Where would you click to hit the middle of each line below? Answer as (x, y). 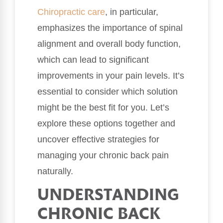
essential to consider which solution (108, 92)
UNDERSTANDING (108, 196)
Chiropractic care (71, 12)
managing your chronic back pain (103, 156)
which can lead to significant (93, 60)
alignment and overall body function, (109, 44)
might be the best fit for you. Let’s (103, 108)
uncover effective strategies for (98, 140)
